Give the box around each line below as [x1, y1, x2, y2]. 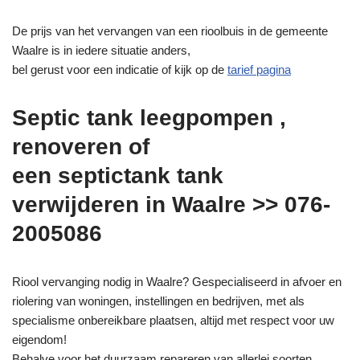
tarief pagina [227, 63, 291, 77]
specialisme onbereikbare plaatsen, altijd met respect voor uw [12, 313, 334, 328]
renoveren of [12, 134, 149, 160]
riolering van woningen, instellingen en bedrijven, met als [12, 294, 305, 309]
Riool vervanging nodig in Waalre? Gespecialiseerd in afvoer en [12, 275, 342, 289]
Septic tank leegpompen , [12, 105, 286, 131]
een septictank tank [12, 163, 223, 189]
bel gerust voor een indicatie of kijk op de [12, 63, 227, 77]
